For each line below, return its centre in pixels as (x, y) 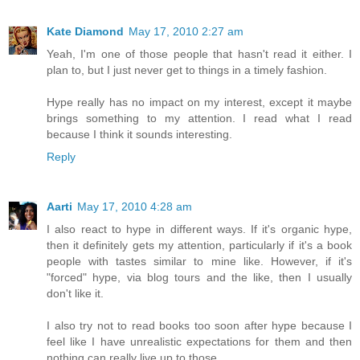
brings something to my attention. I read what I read (199, 118)
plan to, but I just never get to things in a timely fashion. (187, 70)
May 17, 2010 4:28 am (135, 206)
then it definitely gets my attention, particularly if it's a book (199, 245)
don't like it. (75, 293)
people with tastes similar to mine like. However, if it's (199, 261)
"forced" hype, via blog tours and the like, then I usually (199, 277)
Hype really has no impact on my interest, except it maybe (199, 102)
